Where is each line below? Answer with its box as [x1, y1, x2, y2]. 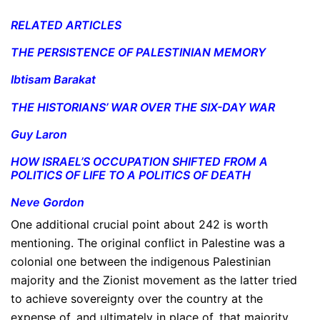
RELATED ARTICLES [11, 18, 121, 33]
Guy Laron [11, 126, 67, 141]
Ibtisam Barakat [11, 72, 96, 87]
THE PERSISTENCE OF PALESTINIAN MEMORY [11, 45, 266, 60]
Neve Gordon [11, 195, 84, 210]
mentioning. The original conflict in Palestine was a [11, 236, 285, 251]
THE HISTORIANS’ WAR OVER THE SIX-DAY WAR [11, 99, 275, 114]
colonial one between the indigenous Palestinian [11, 254, 271, 269]
